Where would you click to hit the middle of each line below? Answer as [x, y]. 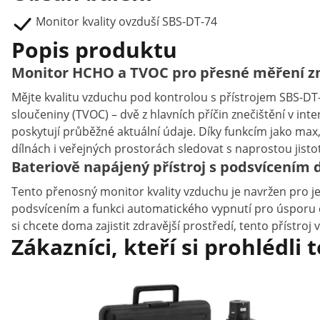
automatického [169, 209]
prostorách [146, 149]
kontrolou [182, 97]
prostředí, [211, 226]
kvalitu [63, 97]
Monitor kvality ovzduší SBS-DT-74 [126, 21]
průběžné [90, 131]
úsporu [297, 209]
